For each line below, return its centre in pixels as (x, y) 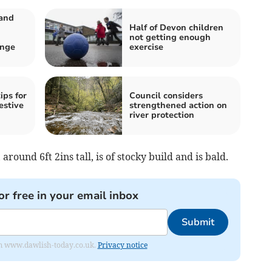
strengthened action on (178, 105)
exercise (146, 47)
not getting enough (170, 37)
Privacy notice (122, 245)
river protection (162, 115)
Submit (198, 222)
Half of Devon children (176, 27)
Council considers (166, 95)
